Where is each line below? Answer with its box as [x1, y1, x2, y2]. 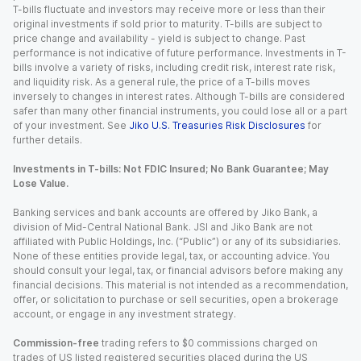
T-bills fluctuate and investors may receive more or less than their [13, 3, 326, 15]
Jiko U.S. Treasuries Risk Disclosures [129, 119, 305, 131]
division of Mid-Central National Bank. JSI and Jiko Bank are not [13, 221, 313, 233]
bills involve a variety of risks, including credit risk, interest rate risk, [13, 61, 335, 73]
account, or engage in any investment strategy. [13, 308, 236, 320]
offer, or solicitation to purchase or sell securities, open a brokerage [13, 293, 338, 305]
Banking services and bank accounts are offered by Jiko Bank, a [13, 206, 317, 218]
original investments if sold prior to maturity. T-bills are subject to [13, 18, 322, 30]
